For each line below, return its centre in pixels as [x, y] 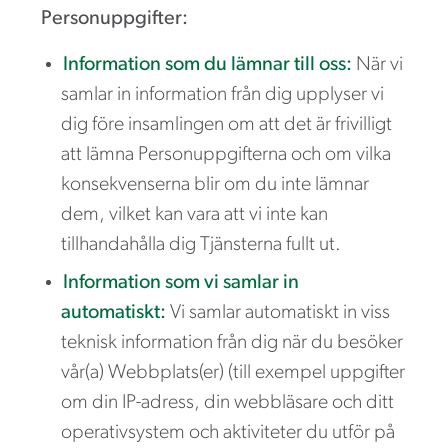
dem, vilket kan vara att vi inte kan [194, 214]
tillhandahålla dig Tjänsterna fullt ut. [201, 244]
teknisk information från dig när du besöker [232, 342]
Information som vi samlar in [181, 282]
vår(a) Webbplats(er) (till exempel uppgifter [233, 372]
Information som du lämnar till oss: [207, 64]
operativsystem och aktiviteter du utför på [228, 432]
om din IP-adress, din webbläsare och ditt [227, 402]
